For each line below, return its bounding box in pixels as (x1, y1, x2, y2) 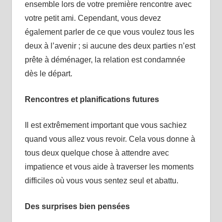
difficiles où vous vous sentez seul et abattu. (24, 176, 178, 185)
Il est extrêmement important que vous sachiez (24, 120, 187, 129)
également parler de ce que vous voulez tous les (24, 27, 194, 36)
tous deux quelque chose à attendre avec (24, 148, 169, 157)
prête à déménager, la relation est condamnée (24, 55, 185, 64)
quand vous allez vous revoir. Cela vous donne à (24, 134, 195, 143)
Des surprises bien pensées (24, 202, 130, 211)
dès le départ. (24, 69, 72, 78)
